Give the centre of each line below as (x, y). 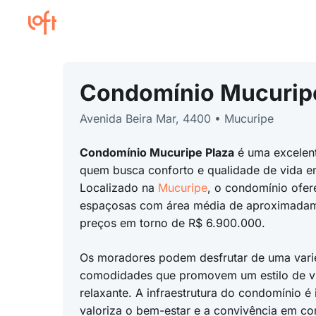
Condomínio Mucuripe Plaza (157, 152)
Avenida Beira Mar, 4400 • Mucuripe (176, 119)
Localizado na (119, 188)
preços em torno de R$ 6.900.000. (172, 223)
